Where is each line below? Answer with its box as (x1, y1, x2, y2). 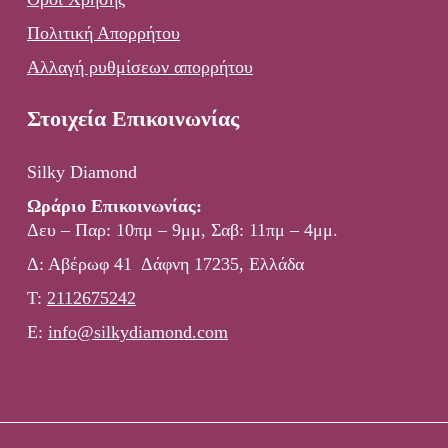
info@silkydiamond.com (47, 321, 228, 342)
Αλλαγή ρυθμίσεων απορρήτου (26, 56, 253, 77)
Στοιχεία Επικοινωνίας (26, 105, 239, 131)
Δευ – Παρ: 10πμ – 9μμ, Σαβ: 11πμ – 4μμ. (26, 219, 338, 240)
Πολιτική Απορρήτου (26, 22, 180, 43)
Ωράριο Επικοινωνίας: (26, 195, 202, 216)
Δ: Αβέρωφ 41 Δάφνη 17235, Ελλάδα (26, 253, 304, 274)
